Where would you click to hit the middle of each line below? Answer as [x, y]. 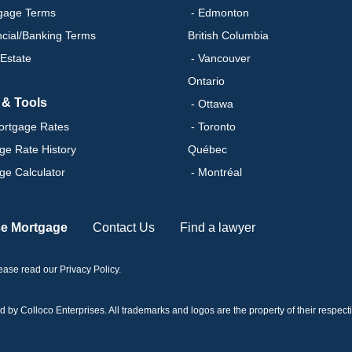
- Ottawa [211, 103]
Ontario [206, 81]
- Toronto [212, 126]
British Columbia [228, 35]
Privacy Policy [89, 269]
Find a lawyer [218, 227]
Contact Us [124, 227]
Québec [207, 149]
